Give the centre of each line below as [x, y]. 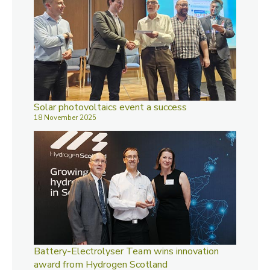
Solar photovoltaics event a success [110, 107]
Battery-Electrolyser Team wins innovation [126, 251]
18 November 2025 [65, 118]
